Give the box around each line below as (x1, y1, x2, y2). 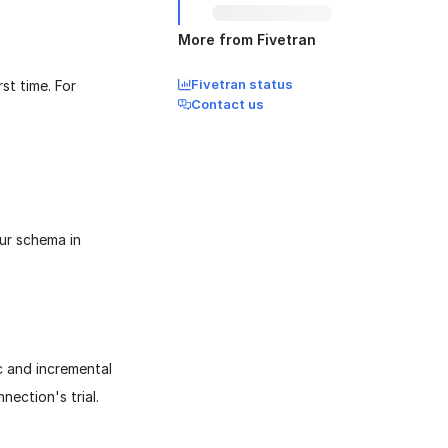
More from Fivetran (178, 31, 316, 48)
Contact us (191, 96, 264, 112)
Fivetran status (191, 76, 293, 92)
